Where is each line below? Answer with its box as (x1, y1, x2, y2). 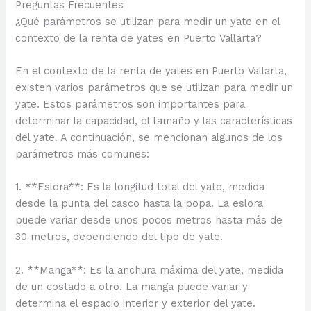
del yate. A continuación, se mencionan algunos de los (15, 131, 283, 144)
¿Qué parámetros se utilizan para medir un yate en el (15, 15, 280, 28)
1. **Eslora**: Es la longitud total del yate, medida (15, 180, 265, 194)
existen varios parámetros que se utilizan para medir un (15, 81, 294, 94)
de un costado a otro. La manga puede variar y (15, 280, 249, 293)
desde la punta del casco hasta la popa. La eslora (15, 197, 264, 210)
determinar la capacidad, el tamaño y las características (15, 115, 293, 128)
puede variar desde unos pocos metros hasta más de (15, 214, 283, 227)
